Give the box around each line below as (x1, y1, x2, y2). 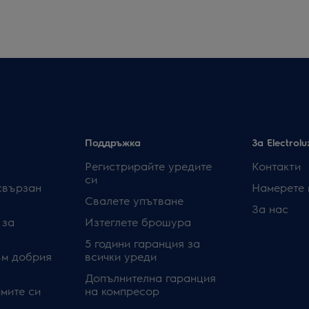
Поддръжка (85, 136, 141, 148)
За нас (251, 201, 288, 216)
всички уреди (85, 249, 157, 263)
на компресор (85, 283, 160, 298)
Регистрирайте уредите (85, 159, 212, 173)
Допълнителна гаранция (85, 270, 217, 285)
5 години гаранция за (85, 236, 201, 250)
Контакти (251, 159, 301, 173)
